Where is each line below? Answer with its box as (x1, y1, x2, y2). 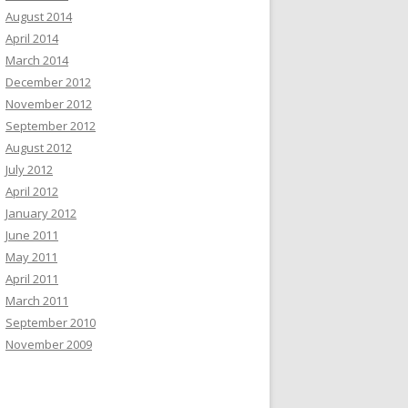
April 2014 (5, 30, 58, 46)
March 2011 (5, 292, 68, 309)
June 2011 (5, 227, 58, 243)
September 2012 (5, 117, 96, 134)
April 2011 (5, 270, 58, 287)
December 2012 (5, 74, 91, 90)
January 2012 (5, 205, 76, 221)
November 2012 (5, 96, 92, 112)
